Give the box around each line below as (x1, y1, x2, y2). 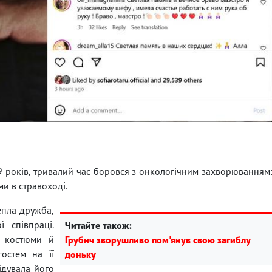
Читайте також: (65, 219, 132, 231)
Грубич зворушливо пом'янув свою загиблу (65, 233, 250, 246)
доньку (65, 248, 96, 260)
